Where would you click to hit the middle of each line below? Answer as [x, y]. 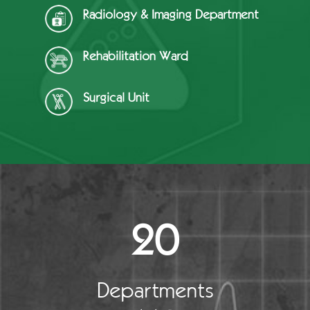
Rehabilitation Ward [136, 56]
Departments [155, 290]
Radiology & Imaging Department [171, 14]
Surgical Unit [116, 97]
